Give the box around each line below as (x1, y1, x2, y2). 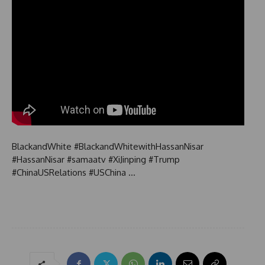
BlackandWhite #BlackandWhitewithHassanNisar (12, 141, 203, 153)
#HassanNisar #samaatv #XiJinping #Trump (12, 154, 180, 166)
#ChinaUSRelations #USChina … (12, 167, 135, 179)
